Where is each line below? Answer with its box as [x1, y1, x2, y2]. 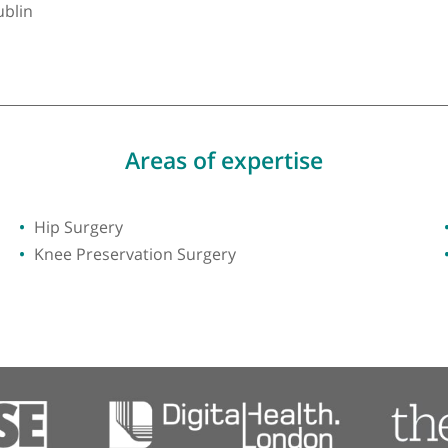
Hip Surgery [87, 339, 187, 364]
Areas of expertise [188, 259, 409, 295]
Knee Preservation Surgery [87, 369, 313, 394]
